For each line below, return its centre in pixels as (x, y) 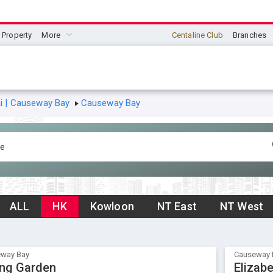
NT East (177, 206)
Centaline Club (197, 35)
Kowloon (112, 206)
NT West (242, 206)
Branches (250, 35)
